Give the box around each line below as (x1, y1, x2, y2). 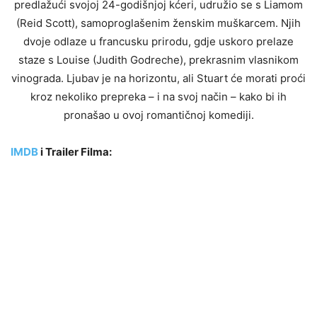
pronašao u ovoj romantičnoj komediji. (63, 108, 254, 122)
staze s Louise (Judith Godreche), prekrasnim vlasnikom (18, 52, 299, 67)
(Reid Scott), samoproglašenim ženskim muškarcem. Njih (16, 16, 301, 30)
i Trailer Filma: (40, 144, 112, 158)
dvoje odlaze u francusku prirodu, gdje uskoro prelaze (23, 34, 294, 48)
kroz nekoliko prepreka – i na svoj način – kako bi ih (30, 89, 287, 103)
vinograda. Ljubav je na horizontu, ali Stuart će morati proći (11, 71, 306, 85)
